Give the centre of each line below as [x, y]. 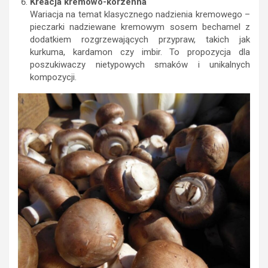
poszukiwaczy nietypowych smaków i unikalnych [140, 65]
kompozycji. [53, 77]
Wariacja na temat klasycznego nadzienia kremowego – [140, 15]
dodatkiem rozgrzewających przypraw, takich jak [140, 40]
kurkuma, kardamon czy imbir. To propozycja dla [140, 52]
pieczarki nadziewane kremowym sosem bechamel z [140, 27]
